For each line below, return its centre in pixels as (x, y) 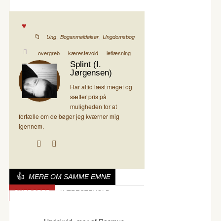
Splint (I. (86, 64)
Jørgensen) (91, 73)
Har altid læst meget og (101, 86)
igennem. (31, 126)
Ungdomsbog (118, 37)
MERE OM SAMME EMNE (70, 176)
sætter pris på (88, 96)
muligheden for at (93, 106)
